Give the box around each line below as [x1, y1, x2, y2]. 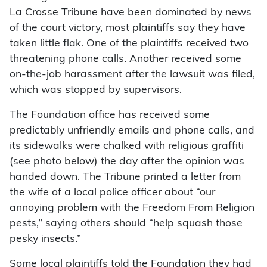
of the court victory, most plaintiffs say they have [10, 23, 246, 34]
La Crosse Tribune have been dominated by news [10, 8, 252, 18]
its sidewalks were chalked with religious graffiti [10, 141, 244, 152]
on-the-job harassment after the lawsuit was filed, [10, 70, 255, 80]
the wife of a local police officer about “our [10, 188, 215, 198]
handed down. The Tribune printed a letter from [10, 172, 241, 183]
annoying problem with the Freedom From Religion [10, 203, 254, 214]
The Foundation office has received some [10, 110, 210, 121]
